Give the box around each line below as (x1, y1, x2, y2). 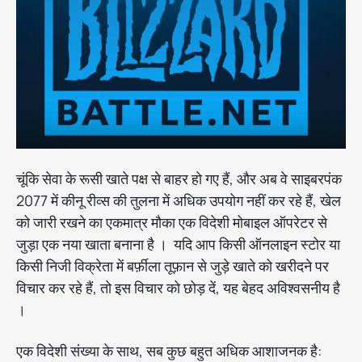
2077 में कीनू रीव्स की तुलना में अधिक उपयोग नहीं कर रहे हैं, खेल (16, 191, 341, 211)
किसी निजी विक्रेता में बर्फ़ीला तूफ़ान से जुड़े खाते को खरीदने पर (16, 256, 329, 276)
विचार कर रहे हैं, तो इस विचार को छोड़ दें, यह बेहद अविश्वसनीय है (16, 278, 340, 298)
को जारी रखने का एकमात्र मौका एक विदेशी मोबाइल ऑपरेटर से (16, 213, 327, 233)
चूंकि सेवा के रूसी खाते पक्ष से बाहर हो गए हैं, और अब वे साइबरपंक (16, 169, 342, 189)
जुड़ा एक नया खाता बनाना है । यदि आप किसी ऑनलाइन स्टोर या (16, 234, 340, 255)
